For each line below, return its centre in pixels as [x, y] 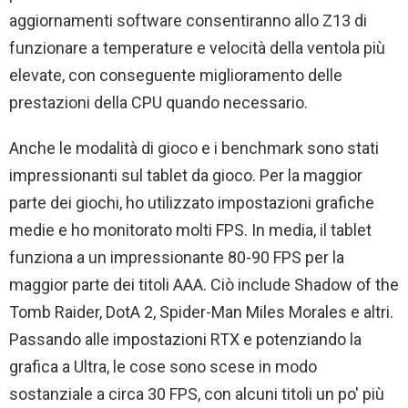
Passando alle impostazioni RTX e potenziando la [185, 340]
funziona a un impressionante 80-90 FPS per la [177, 258]
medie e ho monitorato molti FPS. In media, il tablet [190, 230]
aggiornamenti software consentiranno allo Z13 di [188, 21]
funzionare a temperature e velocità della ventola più [197, 48]
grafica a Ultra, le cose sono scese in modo [163, 367]
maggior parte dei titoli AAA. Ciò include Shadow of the [204, 285]
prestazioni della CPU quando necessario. [158, 103]
